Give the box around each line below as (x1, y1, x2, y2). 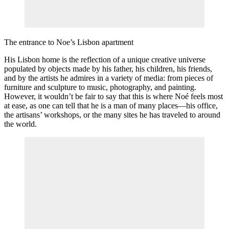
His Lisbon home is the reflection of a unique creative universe (4, 55, 205, 64)
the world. (4, 119, 37, 128)
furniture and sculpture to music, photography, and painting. (4, 82, 196, 91)
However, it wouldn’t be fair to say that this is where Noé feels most (4, 91, 223, 101)
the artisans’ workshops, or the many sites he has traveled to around (4, 110, 220, 119)
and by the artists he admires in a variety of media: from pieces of (4, 73, 213, 82)
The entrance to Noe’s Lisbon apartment (4, 37, 133, 47)
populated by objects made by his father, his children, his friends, (4, 64, 212, 73)
